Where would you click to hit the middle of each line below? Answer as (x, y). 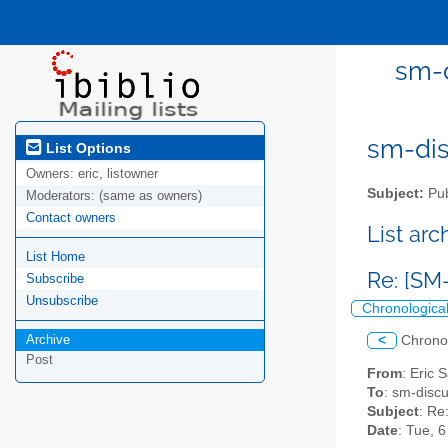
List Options (86, 147)
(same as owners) (150, 196)
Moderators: (62, 196)
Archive (48, 340)
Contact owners (71, 218)
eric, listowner (118, 174)
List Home (55, 257)
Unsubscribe (62, 301)
